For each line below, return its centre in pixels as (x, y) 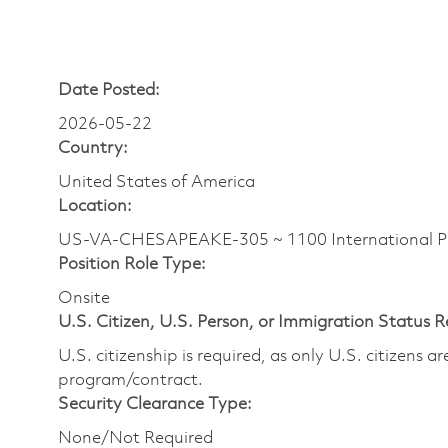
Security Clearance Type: (155, 404)
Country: (93, 148)
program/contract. (130, 380)
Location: (95, 206)
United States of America (156, 182)
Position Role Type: (132, 264)
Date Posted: (109, 90)
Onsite (84, 298)
